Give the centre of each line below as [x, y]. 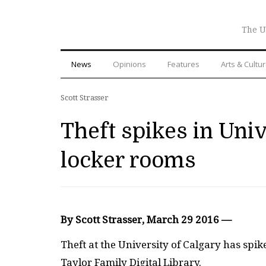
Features [183, 64]
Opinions [129, 64]
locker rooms [128, 160]
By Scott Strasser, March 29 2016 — [146, 219]
